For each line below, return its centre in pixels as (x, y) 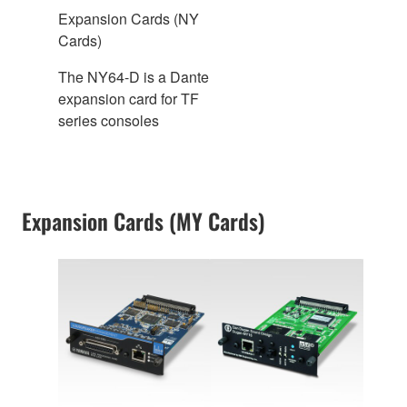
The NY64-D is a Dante (134, 76)
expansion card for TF (129, 98)
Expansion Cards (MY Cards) (144, 220)
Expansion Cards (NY (129, 18)
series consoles (109, 120)
